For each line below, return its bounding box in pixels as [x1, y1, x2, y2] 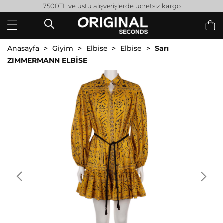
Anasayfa [7, 43, 39, 53]
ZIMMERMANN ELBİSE [7, 55, 87, 65]
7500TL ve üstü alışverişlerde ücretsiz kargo [42, 2, 181, 10]
